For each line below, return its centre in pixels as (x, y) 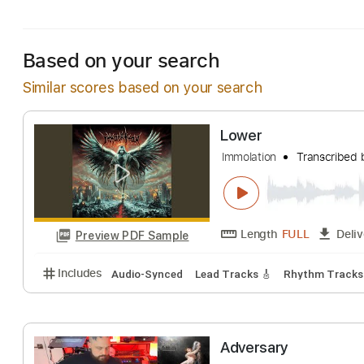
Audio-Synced (164, 344)
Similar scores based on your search (143, 88)
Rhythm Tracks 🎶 (274, 15)
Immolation (277, 215)
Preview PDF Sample (147, 302)
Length (288, 300)
